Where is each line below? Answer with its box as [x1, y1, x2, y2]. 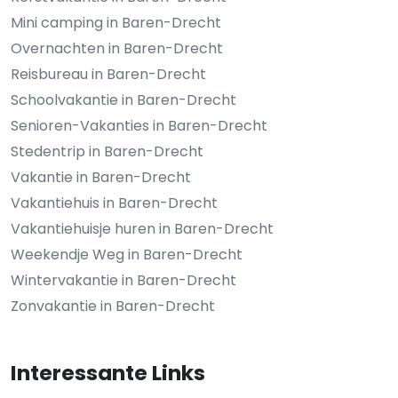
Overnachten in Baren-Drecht [11, 37, 223, 59]
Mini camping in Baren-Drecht [11, 12, 221, 33]
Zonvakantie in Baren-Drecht [11, 295, 215, 316]
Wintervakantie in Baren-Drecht [11, 269, 236, 291]
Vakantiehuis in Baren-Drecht [11, 192, 218, 213]
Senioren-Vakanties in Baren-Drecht [11, 115, 267, 136]
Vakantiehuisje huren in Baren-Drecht [11, 218, 274, 239]
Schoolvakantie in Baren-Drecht [11, 89, 236, 110]
